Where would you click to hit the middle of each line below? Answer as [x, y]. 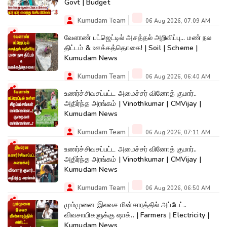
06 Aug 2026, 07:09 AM [177, 21]
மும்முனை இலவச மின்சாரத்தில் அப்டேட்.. [126, 205]
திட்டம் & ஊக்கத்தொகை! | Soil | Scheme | [131, 48]
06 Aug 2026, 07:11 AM [177, 132]
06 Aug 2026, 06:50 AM [177, 188]
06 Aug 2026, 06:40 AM [177, 77]
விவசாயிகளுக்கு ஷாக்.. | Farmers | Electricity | [137, 215]
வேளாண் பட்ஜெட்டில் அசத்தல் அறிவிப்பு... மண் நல [138, 37]
